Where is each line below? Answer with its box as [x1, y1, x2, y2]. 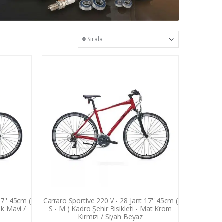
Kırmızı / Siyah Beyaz [78, 211, 143, 221]
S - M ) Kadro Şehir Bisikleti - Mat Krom [49, 203, 172, 213]
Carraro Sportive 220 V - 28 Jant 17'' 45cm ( [43, 195, 178, 205]
